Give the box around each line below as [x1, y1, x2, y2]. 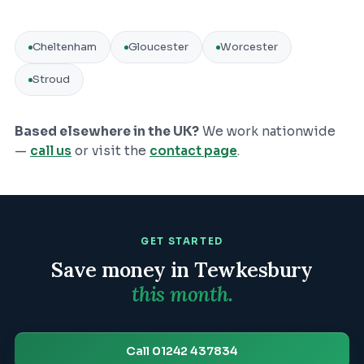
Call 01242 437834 [126, 343, 238, 358]
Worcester [220, 40, 278, 54]
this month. [132, 280, 232, 307]
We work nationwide [199, 123, 336, 141]
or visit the [71, 143, 149, 160]
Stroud [32, 72, 70, 87]
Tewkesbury [194, 256, 313, 283]
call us [30, 143, 71, 160]
